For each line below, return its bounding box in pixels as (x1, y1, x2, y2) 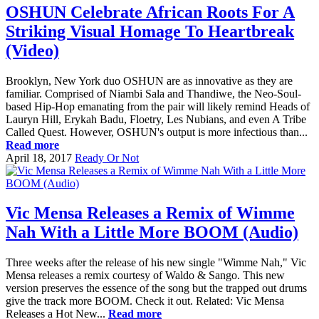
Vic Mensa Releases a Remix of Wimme (6, 204, 295, 223)
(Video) (6, 41, 59, 60)
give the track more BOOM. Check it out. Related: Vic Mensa (6, 295, 284, 308)
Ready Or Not (75, 151, 139, 164)
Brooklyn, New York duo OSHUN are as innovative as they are (6, 74, 293, 87)
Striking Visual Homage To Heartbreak (6, 21, 294, 41)
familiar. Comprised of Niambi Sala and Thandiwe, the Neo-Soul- (6, 87, 301, 100)
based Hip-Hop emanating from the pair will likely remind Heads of (6, 100, 310, 113)
